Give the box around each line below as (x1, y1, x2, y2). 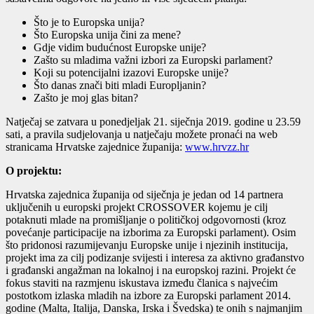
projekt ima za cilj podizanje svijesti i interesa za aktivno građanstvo (6, 252, 304, 264)
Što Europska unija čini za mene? (34, 29, 181, 41)
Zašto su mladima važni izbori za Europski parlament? (34, 54, 273, 67)
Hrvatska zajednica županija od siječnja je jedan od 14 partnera (6, 189, 283, 201)
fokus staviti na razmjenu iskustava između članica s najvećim (6, 277, 278, 289)
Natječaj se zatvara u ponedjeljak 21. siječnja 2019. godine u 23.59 (6, 116, 301, 128)
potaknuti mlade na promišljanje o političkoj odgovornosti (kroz (6, 214, 286, 226)
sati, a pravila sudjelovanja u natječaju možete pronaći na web (6, 128, 278, 141)
